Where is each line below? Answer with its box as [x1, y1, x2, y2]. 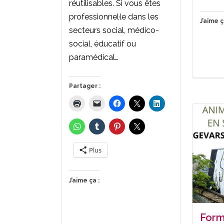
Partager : [69, 82, 100, 89]
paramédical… [69, 52, 118, 62]
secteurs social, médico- [69, 25, 159, 35]
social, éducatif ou [69, 38, 136, 48]
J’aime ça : [69, 176, 99, 184]
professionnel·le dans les [69, 11, 158, 21]
